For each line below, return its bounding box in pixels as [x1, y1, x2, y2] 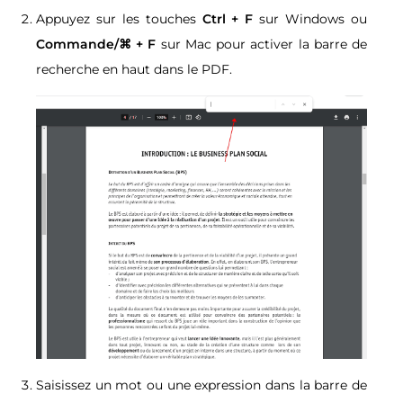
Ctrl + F [201, 11, 254, 28]
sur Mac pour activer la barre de [160, 36, 368, 53]
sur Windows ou [253, 11, 368, 28]
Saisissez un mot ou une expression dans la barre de [36, 376, 367, 393]
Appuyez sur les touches [36, 11, 202, 28]
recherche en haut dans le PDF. [36, 61, 236, 78]
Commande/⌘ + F [36, 36, 161, 53]
